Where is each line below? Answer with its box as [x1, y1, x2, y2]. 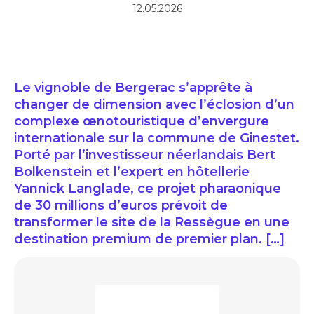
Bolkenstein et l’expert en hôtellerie [14, 164, 250, 180]
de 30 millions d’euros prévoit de [14, 198, 228, 214]
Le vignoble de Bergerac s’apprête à [14, 80, 252, 96]
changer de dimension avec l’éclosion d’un [14, 97, 294, 113]
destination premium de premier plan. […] [14, 231, 285, 247]
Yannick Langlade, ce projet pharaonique [14, 181, 281, 197]
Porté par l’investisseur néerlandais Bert [14, 147, 275, 163]
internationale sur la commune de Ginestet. [14, 130, 299, 146]
